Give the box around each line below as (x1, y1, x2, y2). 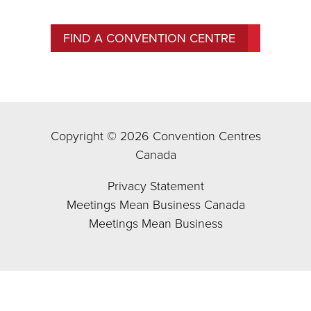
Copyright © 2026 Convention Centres (50, 128, 261, 144)
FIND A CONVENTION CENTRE (63, 30, 235, 46)
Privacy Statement (107, 178, 204, 194)
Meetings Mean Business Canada (66, 196, 245, 212)
